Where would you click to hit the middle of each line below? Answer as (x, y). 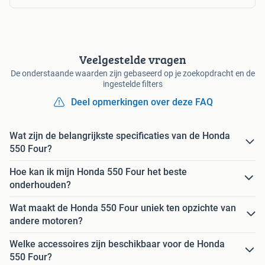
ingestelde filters (132, 84)
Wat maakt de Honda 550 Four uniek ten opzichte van (123, 208)
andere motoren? (46, 221)
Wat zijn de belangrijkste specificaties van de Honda (120, 135)
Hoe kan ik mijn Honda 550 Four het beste (98, 172)
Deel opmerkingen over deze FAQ (142, 102)
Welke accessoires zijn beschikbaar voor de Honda (117, 244)
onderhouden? (40, 185)
